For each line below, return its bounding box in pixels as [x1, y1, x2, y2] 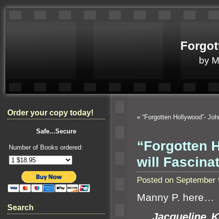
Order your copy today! [7, 109, 93, 117]
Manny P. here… [137, 192, 214, 204]
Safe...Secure [36, 128, 76, 135]
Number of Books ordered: [9, 144, 83, 151]
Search [7, 203, 34, 212]
